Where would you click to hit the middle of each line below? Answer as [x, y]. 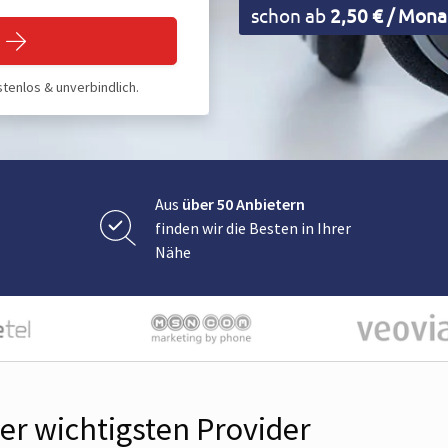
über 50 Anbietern [243, 204]
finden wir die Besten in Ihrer [253, 228]
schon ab [290, 15]
